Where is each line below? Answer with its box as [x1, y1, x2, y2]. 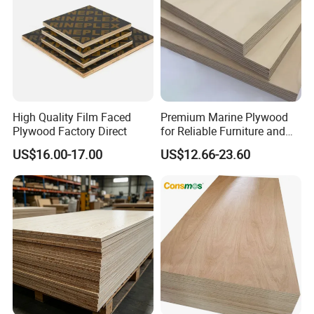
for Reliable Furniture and [160, 123, 285, 139]
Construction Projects [160, 137, 266, 153]
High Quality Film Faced [13, 109, 132, 125]
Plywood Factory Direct [13, 123, 128, 139]
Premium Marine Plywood [160, 109, 288, 125]
